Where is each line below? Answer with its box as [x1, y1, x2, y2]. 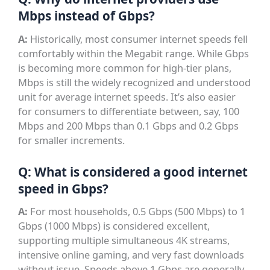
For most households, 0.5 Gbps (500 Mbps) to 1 [28, 204, 246, 219]
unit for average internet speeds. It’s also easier [18, 89, 236, 104]
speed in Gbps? [18, 180, 109, 197]
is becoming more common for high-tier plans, [18, 60, 232, 75]
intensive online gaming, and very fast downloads [18, 248, 245, 262]
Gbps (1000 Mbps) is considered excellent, [18, 219, 210, 233]
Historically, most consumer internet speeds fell [28, 31, 248, 46]
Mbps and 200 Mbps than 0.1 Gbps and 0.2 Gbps [18, 118, 239, 133]
